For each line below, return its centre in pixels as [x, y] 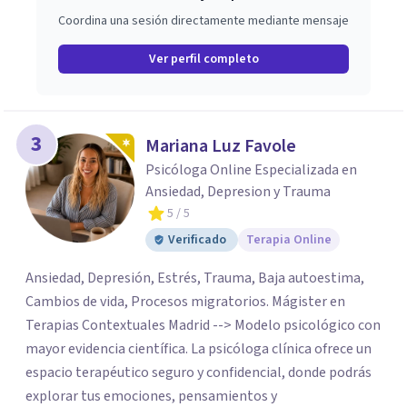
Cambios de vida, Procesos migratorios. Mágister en [185, 302]
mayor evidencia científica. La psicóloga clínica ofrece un [199, 349]
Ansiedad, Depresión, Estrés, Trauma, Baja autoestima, [195, 278]
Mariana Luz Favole [221, 146]
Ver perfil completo [203, 59]
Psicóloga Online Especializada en [251, 170]
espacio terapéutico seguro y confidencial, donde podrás [199, 372]
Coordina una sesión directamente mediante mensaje [203, 21]
